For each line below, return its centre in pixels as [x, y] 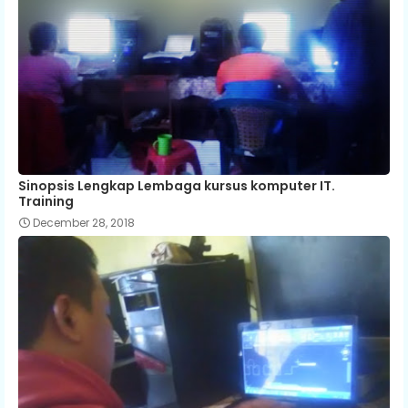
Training [46, 201]
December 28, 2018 [84, 222]
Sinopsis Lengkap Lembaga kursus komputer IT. [177, 185]
